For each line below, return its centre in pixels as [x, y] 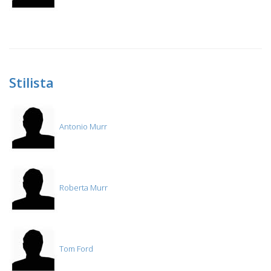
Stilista [31, 82]
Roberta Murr [83, 188]
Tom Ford [75, 249]
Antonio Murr [82, 127]
